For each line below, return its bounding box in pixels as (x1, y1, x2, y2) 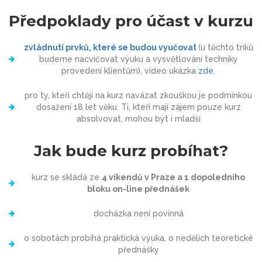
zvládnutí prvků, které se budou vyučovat (23, 43, 196, 52)
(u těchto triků (198, 43, 253, 52)
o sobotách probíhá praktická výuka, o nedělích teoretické (23, 233, 253, 243)
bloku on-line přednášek (87, 184, 189, 194)
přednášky (118, 245, 159, 254)
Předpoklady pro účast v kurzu (9, 12, 253, 30)
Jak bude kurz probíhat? (34, 142, 228, 160)
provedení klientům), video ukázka (61, 66, 198, 75)
